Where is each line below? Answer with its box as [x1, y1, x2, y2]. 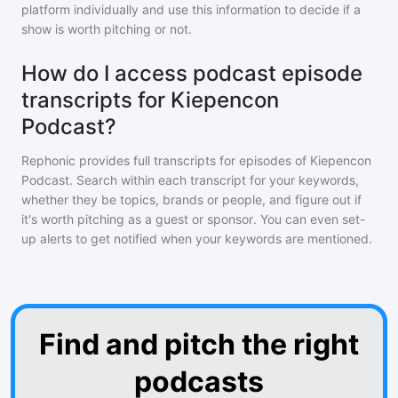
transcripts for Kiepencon [21, 87, 279, 113]
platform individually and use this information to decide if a [21, 2, 361, 17]
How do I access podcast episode [21, 60, 362, 86]
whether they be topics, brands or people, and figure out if [21, 192, 362, 207]
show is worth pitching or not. [21, 21, 192, 36]
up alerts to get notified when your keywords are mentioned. [21, 231, 372, 246]
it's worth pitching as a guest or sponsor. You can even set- [21, 211, 365, 227]
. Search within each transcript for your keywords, [69, 172, 359, 187]
